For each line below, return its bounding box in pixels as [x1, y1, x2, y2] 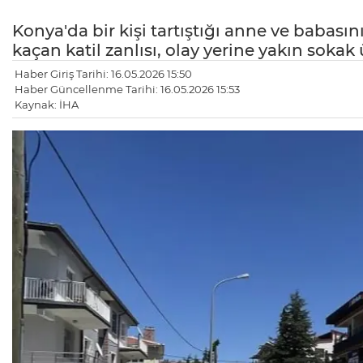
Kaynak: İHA [15, 98, 79, 112]
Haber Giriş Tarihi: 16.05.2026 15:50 [15, 67, 192, 81]
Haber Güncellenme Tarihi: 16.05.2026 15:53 [15, 83, 240, 96]
